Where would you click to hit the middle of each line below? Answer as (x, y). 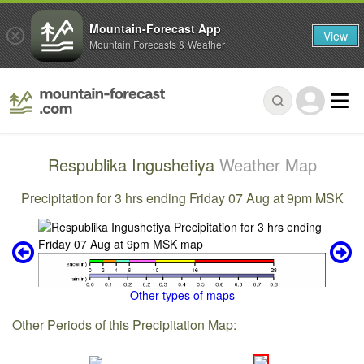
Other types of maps (182, 295)
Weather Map (268, 165)
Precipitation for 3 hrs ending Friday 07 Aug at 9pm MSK (182, 197)
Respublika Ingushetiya (133, 165)
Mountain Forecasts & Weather (157, 44)
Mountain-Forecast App (155, 28)
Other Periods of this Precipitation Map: (125, 324)
